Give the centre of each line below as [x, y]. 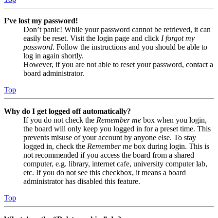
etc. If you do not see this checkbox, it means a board [105, 173]
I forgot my [178, 38]
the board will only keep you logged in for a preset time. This [117, 129]
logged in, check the [55, 146]
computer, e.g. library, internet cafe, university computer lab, [115, 164]
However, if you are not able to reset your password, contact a [118, 65]
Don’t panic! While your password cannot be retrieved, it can [117, 30]
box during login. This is [171, 146]
